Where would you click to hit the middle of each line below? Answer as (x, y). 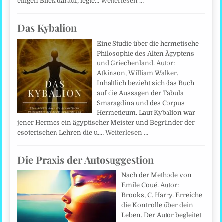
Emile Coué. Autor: (150, 185)
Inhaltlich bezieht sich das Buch (146, 83)
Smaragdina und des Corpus (141, 103)
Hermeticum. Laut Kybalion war (146, 112)
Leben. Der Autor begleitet (162, 215)
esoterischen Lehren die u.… (61, 132)
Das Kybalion (47, 27)
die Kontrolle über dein (158, 205)
